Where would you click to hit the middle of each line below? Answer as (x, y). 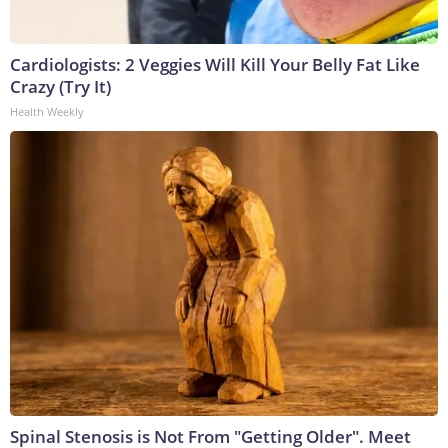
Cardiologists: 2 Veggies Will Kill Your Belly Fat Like (215, 65)
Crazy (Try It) (60, 87)
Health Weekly (47, 112)
